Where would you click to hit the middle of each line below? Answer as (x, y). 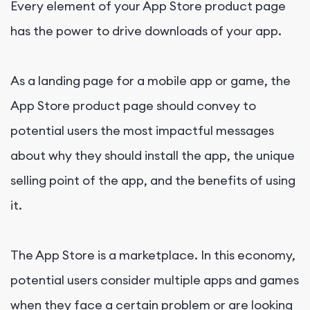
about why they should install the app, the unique (153, 155)
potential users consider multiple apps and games (155, 280)
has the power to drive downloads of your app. (146, 30)
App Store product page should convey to (133, 105)
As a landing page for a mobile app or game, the (151, 80)
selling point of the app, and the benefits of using (153, 180)
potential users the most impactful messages (142, 130)
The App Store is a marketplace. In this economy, (153, 255)
